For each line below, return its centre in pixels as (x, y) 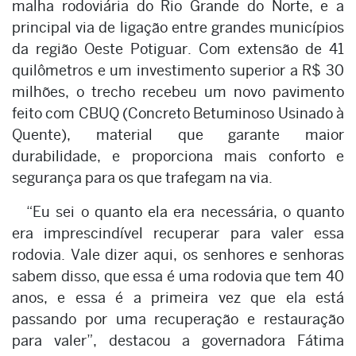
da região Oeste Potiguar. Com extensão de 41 (178, 48)
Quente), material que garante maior (178, 134)
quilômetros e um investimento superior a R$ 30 (178, 70)
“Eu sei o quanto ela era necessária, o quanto (185, 211)
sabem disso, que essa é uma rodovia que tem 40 (178, 276)
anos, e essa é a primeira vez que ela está (178, 297)
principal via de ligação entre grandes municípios (178, 27)
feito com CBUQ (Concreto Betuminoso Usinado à (178, 113)
